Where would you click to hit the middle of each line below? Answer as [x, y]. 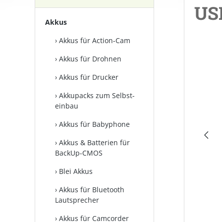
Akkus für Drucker [89, 77]
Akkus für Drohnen [90, 59]
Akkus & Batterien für [94, 142]
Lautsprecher [77, 200]
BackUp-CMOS [79, 153]
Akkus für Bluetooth [92, 190]
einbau [67, 106]
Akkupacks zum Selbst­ [97, 95]
